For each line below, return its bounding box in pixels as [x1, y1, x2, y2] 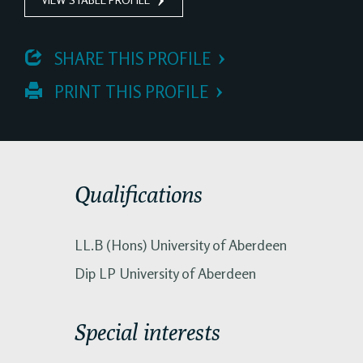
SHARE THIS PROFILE [50, 48, 211, 69]
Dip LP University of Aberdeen [75, 263, 256, 282]
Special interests [75, 318, 220, 345]
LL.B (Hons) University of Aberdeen [75, 235, 287, 254]
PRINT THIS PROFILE [50, 81, 208, 102]
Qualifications [75, 180, 203, 207]
